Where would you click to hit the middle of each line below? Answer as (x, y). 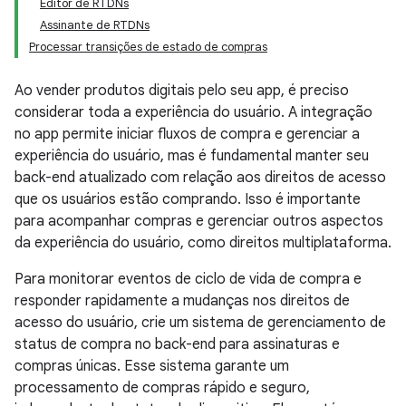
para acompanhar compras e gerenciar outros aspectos (199, 221)
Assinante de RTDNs (95, 25)
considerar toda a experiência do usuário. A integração (193, 112)
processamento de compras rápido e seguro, (162, 388)
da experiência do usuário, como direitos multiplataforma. (203, 243)
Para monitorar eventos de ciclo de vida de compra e (188, 279)
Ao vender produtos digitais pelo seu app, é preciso (182, 91)
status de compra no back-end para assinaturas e (177, 344)
